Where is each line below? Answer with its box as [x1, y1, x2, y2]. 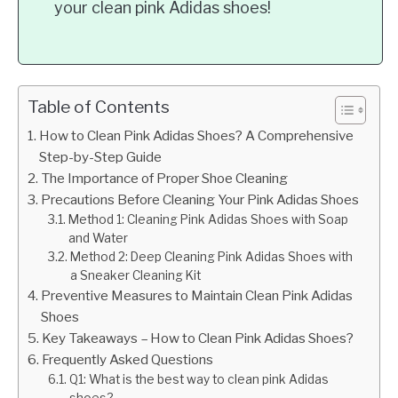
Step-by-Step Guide [39, 148, 163, 165]
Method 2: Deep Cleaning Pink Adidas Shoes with [69, 250, 353, 264]
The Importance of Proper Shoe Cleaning [41, 170, 289, 187]
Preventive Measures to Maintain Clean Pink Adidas [41, 287, 354, 304]
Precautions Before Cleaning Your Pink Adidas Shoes [41, 191, 360, 208]
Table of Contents [28, 96, 170, 117]
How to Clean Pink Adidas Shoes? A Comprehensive [39, 127, 354, 144]
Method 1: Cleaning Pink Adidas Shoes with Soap [68, 212, 348, 227]
